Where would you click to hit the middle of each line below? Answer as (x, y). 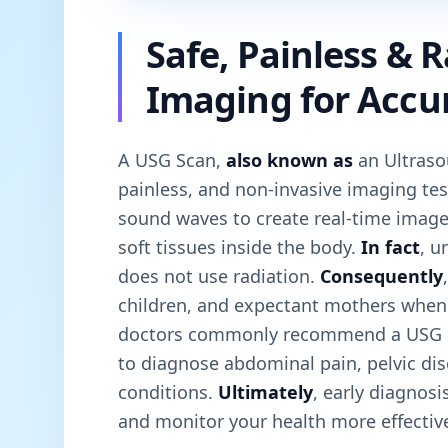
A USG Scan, (172, 159)
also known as (289, 159)
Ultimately (265, 391)
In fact (390, 246)
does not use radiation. (219, 275)
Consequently (381, 275)
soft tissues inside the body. (239, 246)
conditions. (168, 391)
